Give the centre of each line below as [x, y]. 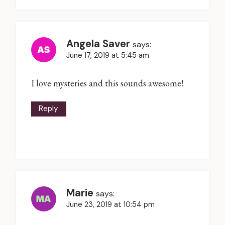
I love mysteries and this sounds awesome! [107, 83]
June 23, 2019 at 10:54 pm [110, 204]
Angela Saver [98, 43]
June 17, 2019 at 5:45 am [108, 55]
